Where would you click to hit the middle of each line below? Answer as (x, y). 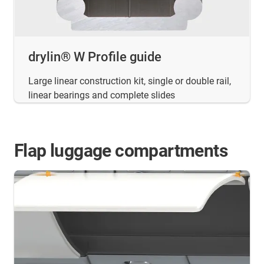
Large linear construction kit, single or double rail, (130, 81)
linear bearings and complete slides (102, 95)
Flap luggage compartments (121, 150)
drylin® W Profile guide (95, 57)
